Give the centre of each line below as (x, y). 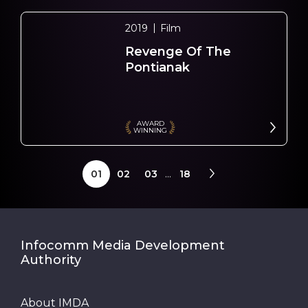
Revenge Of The (178, 51)
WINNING (151, 130)
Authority (51, 260)
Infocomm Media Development (123, 245)
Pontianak (158, 67)
